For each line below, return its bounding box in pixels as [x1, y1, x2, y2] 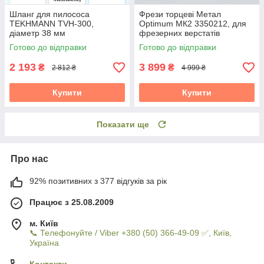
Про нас [11, 154, 48, 164]
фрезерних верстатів [139, 28, 220, 38]
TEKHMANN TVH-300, [9, 19, 94, 29]
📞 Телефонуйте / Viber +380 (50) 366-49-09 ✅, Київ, [29, 228, 232, 238]
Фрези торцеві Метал [139, 9, 221, 19]
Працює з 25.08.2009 [29, 197, 114, 207]
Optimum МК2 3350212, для [139, 19, 246, 29]
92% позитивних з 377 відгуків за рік [29, 176, 167, 186]
